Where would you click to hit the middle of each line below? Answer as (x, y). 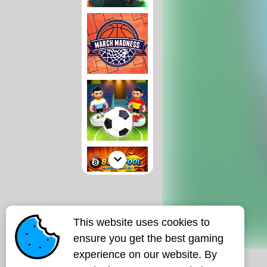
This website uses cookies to (142, 222)
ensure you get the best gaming (148, 238)
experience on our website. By (145, 254)
